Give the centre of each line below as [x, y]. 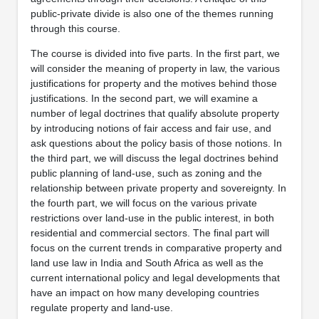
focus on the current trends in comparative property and [156, 247]
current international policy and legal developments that [155, 277]
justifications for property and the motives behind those [153, 83]
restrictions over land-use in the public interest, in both [152, 218]
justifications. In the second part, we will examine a [144, 98]
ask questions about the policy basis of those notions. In [156, 143]
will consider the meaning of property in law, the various [155, 68]
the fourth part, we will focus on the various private [143, 203]
